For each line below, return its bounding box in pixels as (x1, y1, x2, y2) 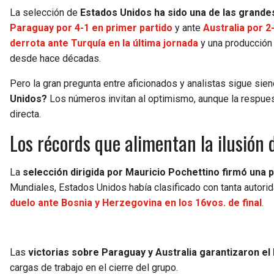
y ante (172, 21, 203, 34)
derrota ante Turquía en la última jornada (10, 37, 198, 49)
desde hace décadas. (10, 52, 103, 64)
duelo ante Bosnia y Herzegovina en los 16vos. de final (10, 196, 262, 209)
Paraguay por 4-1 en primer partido (10, 21, 172, 34)
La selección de (10, 6, 78, 18)
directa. (10, 108, 41, 120)
